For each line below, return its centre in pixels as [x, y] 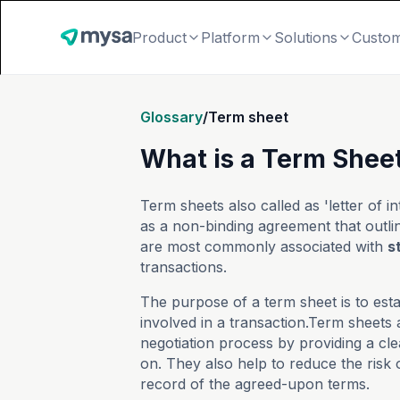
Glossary [171, 117]
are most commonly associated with [264, 246]
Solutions [306, 37]
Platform [231, 37]
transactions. [183, 267]
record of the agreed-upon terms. [255, 384]
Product [160, 37]
